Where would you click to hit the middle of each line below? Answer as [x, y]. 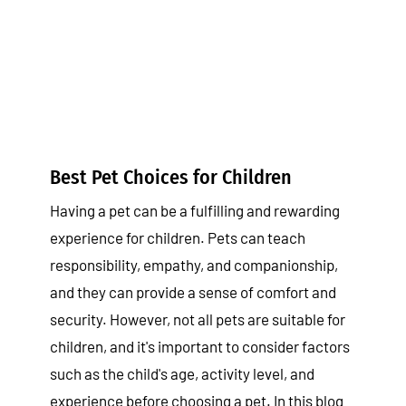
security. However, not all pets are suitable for [198, 319]
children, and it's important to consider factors [200, 346]
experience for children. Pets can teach [178, 237]
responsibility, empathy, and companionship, [194, 264]
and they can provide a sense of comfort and [193, 291]
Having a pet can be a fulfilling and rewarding [195, 210]
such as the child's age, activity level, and [182, 373]
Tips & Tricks [203, 40]
